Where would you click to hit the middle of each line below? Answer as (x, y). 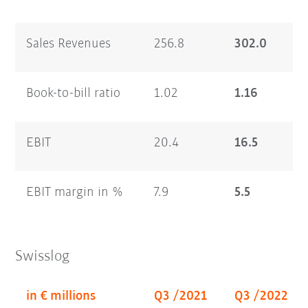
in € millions (61, 296)
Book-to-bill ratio (74, 93)
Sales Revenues (69, 44)
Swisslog (43, 256)
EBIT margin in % (75, 192)
